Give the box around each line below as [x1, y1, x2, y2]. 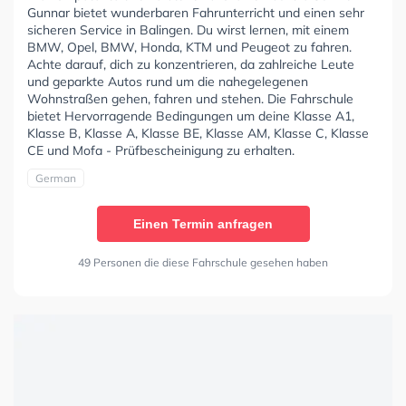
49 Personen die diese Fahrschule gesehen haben [78, 256, 328, 270]
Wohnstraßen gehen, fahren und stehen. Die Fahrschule [27, 91, 353, 108]
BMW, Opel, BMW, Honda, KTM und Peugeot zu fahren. [27, 39, 352, 56]
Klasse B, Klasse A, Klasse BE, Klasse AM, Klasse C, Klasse [27, 125, 369, 142]
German [35, 171, 76, 186]
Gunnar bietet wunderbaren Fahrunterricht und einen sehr [27, 5, 364, 22]
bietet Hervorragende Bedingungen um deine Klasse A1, [27, 108, 354, 125]
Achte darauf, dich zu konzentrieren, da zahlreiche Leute [27, 56, 354, 73]
